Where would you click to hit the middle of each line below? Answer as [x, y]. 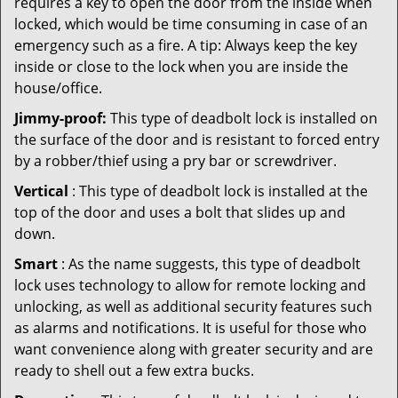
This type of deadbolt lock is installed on [242, 118]
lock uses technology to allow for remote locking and [190, 285]
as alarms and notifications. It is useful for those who [191, 328]
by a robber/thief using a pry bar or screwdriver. [175, 161]
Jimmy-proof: [60, 118]
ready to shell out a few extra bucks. [134, 370]
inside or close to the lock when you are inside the [181, 67]
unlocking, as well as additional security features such [193, 306]
